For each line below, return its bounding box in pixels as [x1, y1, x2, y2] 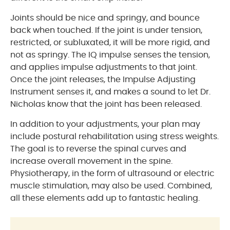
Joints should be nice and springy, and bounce [10, 13, 200, 22]
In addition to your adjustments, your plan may [10, 120, 200, 128]
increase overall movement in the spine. [10, 157, 172, 165]
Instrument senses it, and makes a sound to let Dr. [10, 87, 210, 96]
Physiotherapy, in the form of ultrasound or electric [10, 169, 215, 178]
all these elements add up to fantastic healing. [10, 194, 200, 202]
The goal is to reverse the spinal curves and [10, 144, 186, 153]
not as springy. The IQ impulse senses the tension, [10, 50, 210, 59]
